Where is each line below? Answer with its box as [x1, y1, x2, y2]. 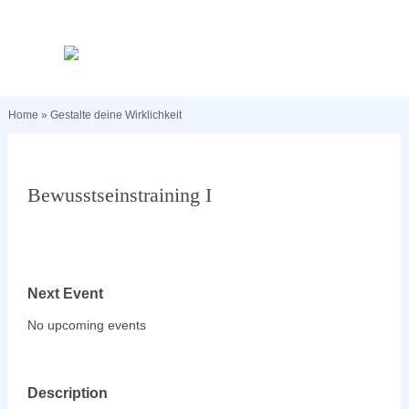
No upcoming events [27, 318, 147, 332]
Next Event [27, 285, 104, 301]
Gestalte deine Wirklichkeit [49, 109, 182, 121]
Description [27, 384, 109, 401]
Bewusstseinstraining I [27, 184, 213, 206]
